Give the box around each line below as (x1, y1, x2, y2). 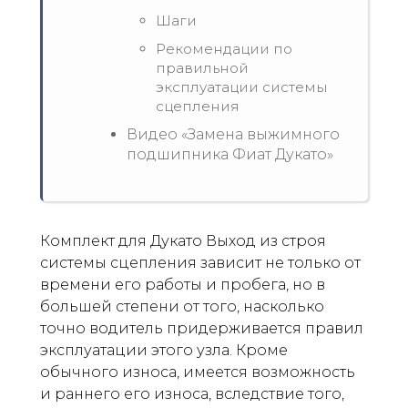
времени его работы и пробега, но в (40, 276, 325, 293)
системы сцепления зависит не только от (40, 254, 361, 271)
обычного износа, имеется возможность (40, 363, 355, 381)
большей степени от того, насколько (40, 298, 324, 315)
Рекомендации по (156, 40, 292, 57)
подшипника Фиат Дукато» (127, 146, 333, 163)
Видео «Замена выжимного (127, 126, 340, 143)
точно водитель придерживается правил (40, 320, 363, 337)
